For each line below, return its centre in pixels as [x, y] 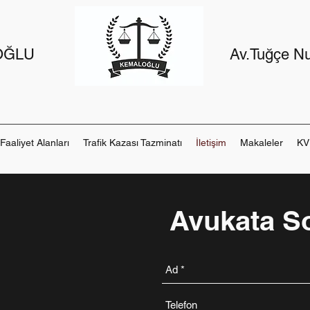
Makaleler [262, 143]
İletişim [211, 143]
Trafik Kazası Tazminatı [133, 143]
